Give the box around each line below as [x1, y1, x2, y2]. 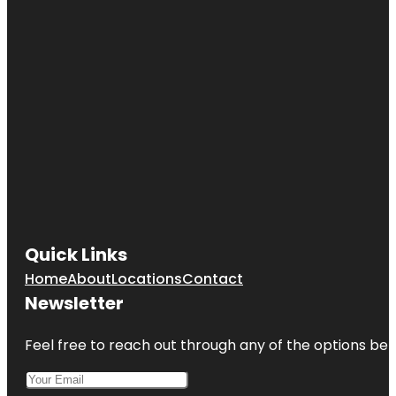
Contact [182, 268, 243, 289]
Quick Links [25, 241, 127, 267]
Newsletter [25, 290, 124, 316]
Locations [111, 268, 182, 289]
